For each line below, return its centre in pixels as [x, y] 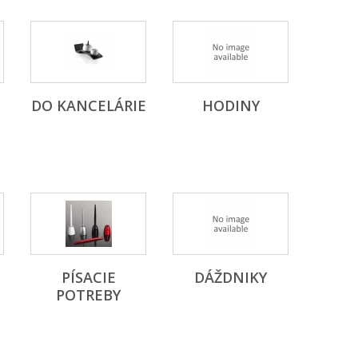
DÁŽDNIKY [231, 277]
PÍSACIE [88, 277]
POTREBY [88, 295]
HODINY [231, 105]
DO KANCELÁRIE [88, 105]
